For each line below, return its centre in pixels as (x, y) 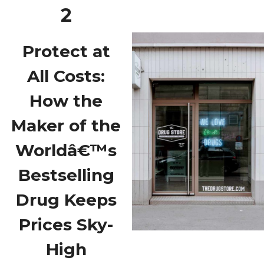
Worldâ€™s (66, 150)
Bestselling (66, 175)
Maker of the (66, 125)
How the (66, 100)
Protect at (66, 51)
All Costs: (66, 76)
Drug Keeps (66, 199)
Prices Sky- (66, 224)
